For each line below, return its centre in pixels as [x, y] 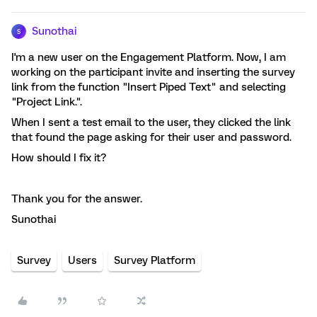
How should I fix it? [59, 158]
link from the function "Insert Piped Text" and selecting [149, 87]
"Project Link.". [48, 102]
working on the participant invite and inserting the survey [153, 72]
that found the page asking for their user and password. [151, 137]
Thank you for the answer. [77, 199]
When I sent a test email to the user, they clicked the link [151, 122]
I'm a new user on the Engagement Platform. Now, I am [149, 57]
